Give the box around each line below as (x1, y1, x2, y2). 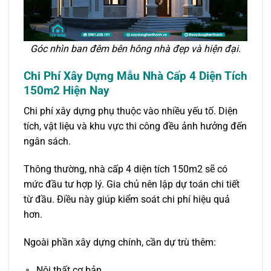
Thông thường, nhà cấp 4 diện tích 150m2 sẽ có (24, 163, 227, 175)
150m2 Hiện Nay (24, 83, 109, 97)
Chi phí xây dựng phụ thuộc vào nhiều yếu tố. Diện (24, 105, 238, 117)
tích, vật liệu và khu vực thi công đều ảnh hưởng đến (24, 120, 247, 132)
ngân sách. (24, 135, 71, 148)
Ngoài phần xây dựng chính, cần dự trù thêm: (24, 236, 216, 248)
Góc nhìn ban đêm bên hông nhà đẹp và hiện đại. (30, 42, 241, 54)
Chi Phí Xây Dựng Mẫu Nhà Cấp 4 (24, 68, 199, 83)
